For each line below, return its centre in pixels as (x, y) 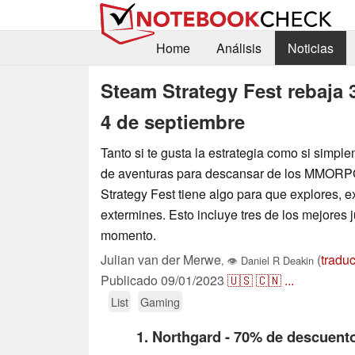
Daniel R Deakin (276, 260)
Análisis (239, 48)
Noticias (310, 48)
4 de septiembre (173, 121)
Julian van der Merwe (161, 259)
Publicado (131, 280)
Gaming (160, 301)
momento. (128, 235)
